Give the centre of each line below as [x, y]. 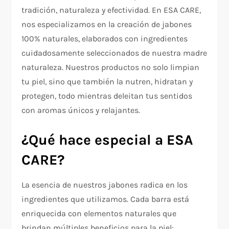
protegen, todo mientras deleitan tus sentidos [107, 96]
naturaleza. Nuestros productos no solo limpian [111, 67]
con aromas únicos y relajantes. [81, 110]
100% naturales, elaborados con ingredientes [105, 39]
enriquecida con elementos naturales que [99, 214]
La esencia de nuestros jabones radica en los [105, 185]
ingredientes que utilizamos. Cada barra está [106, 199]
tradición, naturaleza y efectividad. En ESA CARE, [111, 10]
